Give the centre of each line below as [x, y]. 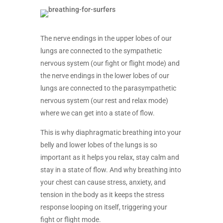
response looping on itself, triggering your [104, 207]
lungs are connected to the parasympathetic [108, 88]
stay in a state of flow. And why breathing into [111, 170]
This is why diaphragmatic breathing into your [111, 132]
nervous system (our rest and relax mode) [104, 101]
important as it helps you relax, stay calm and [110, 157]
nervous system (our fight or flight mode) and [110, 63]
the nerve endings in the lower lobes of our [105, 76]
